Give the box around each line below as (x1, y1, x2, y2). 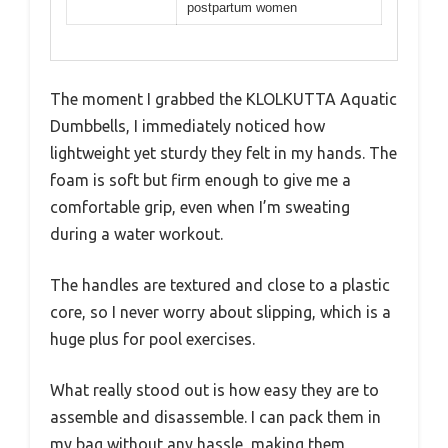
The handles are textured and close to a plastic (50, 275, 390, 294)
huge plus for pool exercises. (50, 329, 255, 348)
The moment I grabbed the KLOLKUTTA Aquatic (50, 89, 397, 108)
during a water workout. (50, 224, 223, 243)
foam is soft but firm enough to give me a (50, 170, 351, 189)
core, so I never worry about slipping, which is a (50, 302, 391, 321)
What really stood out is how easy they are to (50, 380, 379, 399)
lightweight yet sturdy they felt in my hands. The (50, 143, 397, 162)
